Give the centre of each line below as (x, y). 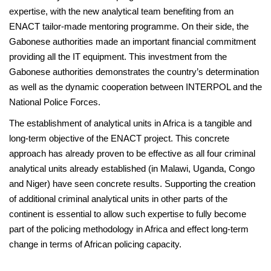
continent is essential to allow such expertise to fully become (128, 214)
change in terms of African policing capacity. (95, 244)
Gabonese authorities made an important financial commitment (132, 41)
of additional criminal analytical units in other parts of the (118, 198)
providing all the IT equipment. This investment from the (118, 56)
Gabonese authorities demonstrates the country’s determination (134, 71)
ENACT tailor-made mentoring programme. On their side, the (129, 26)
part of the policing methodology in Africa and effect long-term (129, 229)
